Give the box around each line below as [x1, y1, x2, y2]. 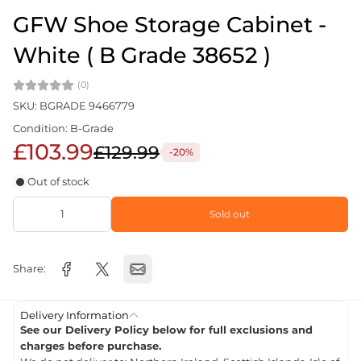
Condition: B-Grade [13, 122, 114, 135]
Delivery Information [20, 309, 129, 322]
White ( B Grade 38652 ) [13, 42, 271, 69]
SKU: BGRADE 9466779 [13, 100, 135, 113]
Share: [13, 263, 46, 276]
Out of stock [27, 176, 89, 189]
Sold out [210, 209, 250, 221]
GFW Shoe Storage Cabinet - [13, 11, 326, 39]
